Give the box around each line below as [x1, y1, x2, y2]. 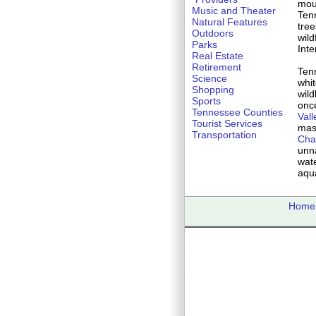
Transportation [192, 129, 257, 140]
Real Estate [192, 50, 243, 61]
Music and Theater [192, 5, 276, 16]
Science [192, 73, 227, 84]
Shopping [192, 84, 234, 95]
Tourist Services [192, 118, 262, 129]
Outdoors [192, 28, 233, 39]
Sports [192, 95, 221, 107]
